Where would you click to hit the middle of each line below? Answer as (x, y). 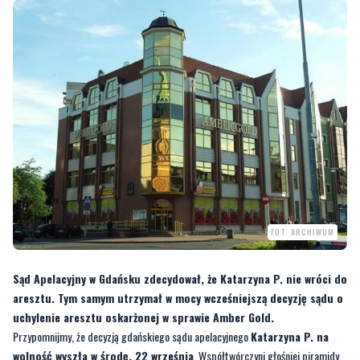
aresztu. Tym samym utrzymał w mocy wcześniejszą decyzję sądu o (178, 297)
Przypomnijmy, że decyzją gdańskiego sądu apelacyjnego (132, 336)
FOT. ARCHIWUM (303, 231)
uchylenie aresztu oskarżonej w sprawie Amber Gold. (143, 317)
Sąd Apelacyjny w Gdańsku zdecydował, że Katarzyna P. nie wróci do (180, 278)
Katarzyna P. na (290, 336)
